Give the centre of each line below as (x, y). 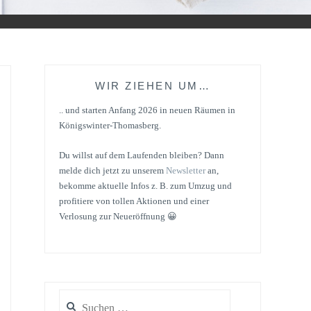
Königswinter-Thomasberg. (110, 126)
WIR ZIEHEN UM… (153, 86)
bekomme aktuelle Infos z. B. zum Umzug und (145, 185)
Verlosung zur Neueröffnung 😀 (118, 216)
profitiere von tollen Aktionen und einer (134, 201)
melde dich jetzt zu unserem (112, 170)
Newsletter (186, 170)
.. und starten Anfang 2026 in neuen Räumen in (147, 110)
